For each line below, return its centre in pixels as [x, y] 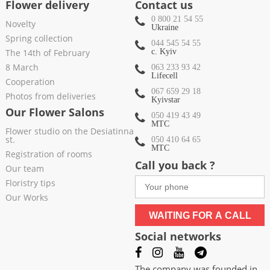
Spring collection [39, 39]
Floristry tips [30, 183]
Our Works [27, 198]
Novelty [20, 24]
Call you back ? [175, 165]
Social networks [178, 237]
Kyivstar [166, 100]
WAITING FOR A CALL [200, 216]
